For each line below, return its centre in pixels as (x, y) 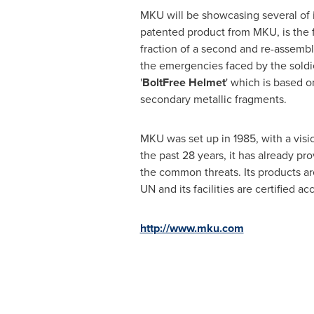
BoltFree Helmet (184, 83)
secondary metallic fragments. (213, 100)
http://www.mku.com (192, 228)
